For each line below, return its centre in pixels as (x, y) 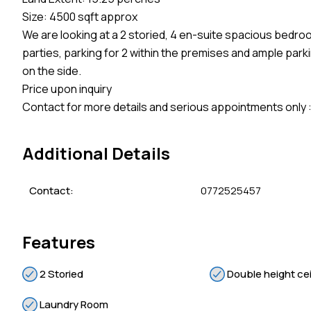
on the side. (52, 71)
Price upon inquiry (67, 89)
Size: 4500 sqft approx (80, 17)
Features (59, 242)
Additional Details (96, 153)
